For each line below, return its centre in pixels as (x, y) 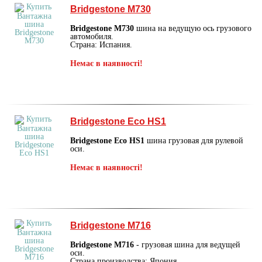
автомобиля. (92, 36)
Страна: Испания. (101, 44)
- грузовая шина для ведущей (187, 244)
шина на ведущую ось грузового (193, 28)
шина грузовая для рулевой (195, 140)
